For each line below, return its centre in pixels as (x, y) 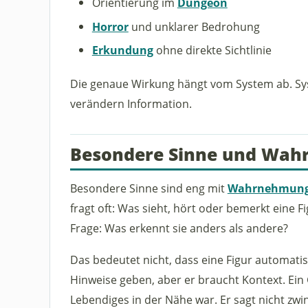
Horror (110, 26)
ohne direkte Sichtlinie (212, 50)
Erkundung (122, 50)
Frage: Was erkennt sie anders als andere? (179, 228)
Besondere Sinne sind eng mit (148, 188)
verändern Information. (131, 104)
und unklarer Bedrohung (194, 26)
